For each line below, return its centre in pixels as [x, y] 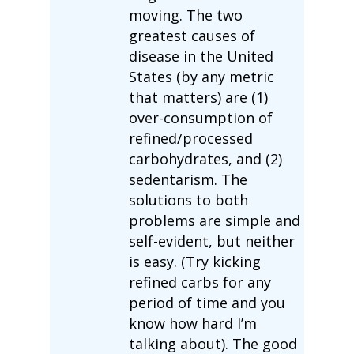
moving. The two [185, 15]
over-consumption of [200, 117]
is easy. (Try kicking [194, 261]
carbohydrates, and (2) [205, 158]
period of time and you [207, 302]
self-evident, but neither [211, 241]
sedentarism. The [188, 179]
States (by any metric [201, 76]
